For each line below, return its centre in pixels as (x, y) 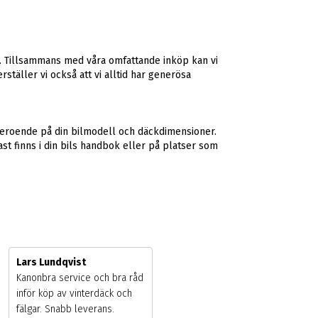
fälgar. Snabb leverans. (65, 309)
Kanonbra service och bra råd (79, 278)
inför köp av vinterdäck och (74, 294)
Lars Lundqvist (51, 263)
